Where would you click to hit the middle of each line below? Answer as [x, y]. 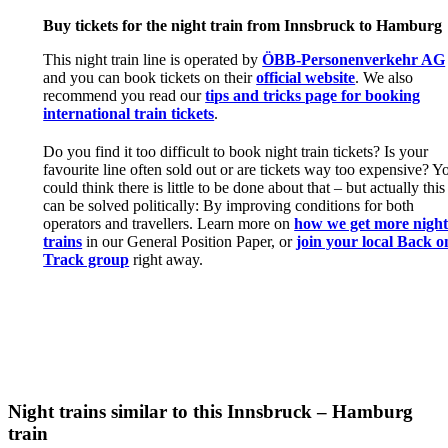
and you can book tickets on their [150, 77]
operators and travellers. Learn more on [169, 223]
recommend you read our [124, 95]
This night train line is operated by [153, 59]
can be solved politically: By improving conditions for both [229, 205]
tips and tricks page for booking [313, 95]
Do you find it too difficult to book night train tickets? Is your [236, 151]
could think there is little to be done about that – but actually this [244, 187]
